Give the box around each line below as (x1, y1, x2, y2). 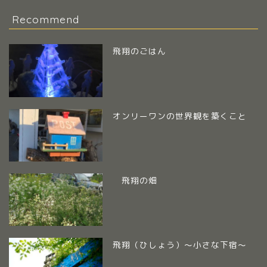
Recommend (12, 13, 79, 26)
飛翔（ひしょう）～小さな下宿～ (113, 238, 247, 250)
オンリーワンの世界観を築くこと (113, 110, 247, 122)
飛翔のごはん (113, 45, 167, 57)
